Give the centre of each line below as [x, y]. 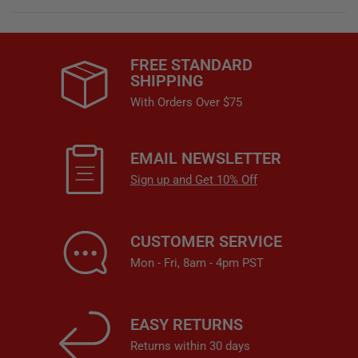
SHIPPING [167, 81]
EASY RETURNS [187, 324]
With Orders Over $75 [187, 103]
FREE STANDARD [191, 65]
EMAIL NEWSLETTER [206, 158]
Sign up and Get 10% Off [194, 179]
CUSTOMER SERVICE [206, 241]
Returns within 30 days [191, 346]
